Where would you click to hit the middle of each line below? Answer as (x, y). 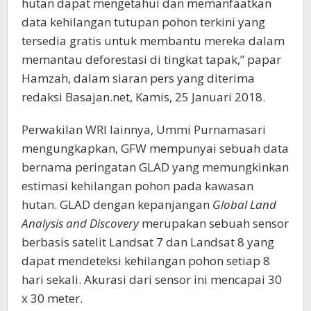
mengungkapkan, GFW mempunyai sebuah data (155, 149)
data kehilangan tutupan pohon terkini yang (143, 22)
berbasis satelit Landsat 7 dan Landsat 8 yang (148, 242)
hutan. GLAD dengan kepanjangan (117, 205)
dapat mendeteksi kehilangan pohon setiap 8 (146, 261)
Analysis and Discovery (80, 224)
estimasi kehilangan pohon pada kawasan (137, 186)
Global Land (244, 205)
